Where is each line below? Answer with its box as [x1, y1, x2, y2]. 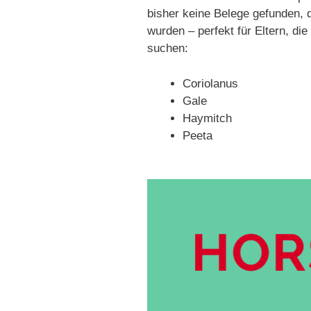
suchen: [147, 42, 188, 56]
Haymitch [183, 111, 232, 125]
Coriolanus [183, 76, 238, 90]
